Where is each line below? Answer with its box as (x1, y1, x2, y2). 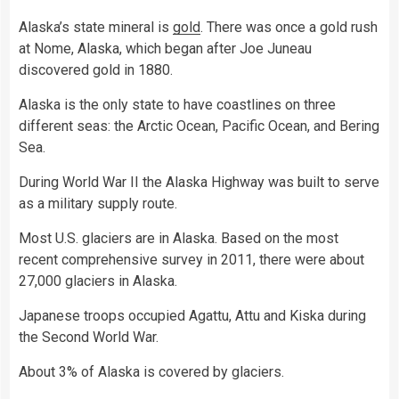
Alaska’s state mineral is (19, 19, 173, 37)
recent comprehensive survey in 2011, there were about (19, 251, 364, 269)
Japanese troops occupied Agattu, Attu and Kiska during (19, 307, 366, 325)
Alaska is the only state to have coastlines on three (19, 96, 336, 114)
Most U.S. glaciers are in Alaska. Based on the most (19, 230, 338, 248)
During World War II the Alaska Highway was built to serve (19, 174, 379, 191)
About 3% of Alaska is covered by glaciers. (19, 363, 284, 381)
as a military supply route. (19, 195, 177, 213)
